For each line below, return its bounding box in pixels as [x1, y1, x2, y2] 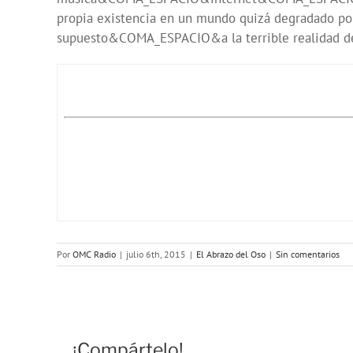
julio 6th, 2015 [126, 248, 186, 261]
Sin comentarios [276, 248, 340, 261]
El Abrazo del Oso [196, 248, 266, 261]
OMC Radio [72, 248, 116, 261]
